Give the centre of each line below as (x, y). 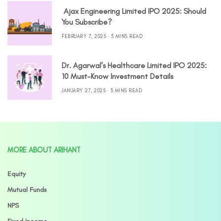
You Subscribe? (87, 22)
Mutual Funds (27, 190)
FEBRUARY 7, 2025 (84, 36)
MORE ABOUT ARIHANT (44, 150)
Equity (17, 174)
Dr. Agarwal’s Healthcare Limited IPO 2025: (134, 65)
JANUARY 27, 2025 (84, 90)
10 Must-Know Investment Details (117, 76)
